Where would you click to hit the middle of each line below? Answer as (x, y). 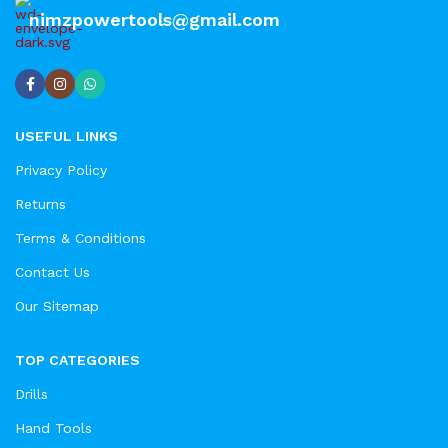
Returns (40, 204)
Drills (31, 394)
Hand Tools (53, 428)
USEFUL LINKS (66, 136)
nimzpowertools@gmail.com (154, 20)
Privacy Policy (61, 170)
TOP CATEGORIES (77, 360)
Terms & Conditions (80, 238)
